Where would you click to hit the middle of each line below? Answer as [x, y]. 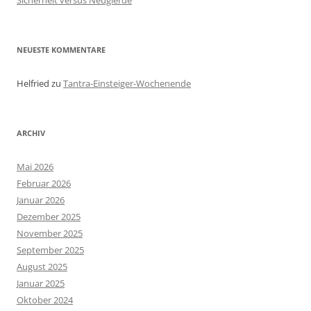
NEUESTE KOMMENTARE [61, 50]
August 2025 [42, 267]
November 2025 [50, 233]
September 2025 [50, 250]
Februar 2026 [44, 183]
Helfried [33, 83]
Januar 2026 [41, 200]
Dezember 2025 [49, 217]
